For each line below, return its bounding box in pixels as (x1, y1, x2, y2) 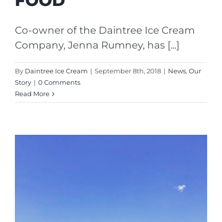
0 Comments (38, 78, 80, 86)
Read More (15, 89, 50, 98)
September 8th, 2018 (95, 66, 161, 75)
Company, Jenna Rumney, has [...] (15, 39, 179, 51)
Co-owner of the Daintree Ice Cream (15, 24, 195, 36)
